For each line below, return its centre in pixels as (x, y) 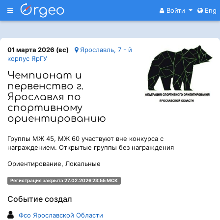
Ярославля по (44, 97)
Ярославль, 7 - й (105, 50)
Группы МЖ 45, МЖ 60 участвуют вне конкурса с (85, 138)
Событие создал (40, 199)
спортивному (45, 108)
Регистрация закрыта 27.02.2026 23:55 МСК (64, 180)
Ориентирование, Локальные (54, 164)
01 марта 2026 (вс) (38, 50)
